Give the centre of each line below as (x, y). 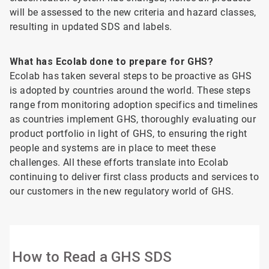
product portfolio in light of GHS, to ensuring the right (128, 134)
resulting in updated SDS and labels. (91, 27)
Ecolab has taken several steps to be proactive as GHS (131, 76)
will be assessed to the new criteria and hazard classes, (133, 12)
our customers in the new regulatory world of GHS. (122, 191)
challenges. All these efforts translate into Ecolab (119, 162)
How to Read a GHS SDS (92, 257)
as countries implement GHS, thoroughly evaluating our (133, 119)
